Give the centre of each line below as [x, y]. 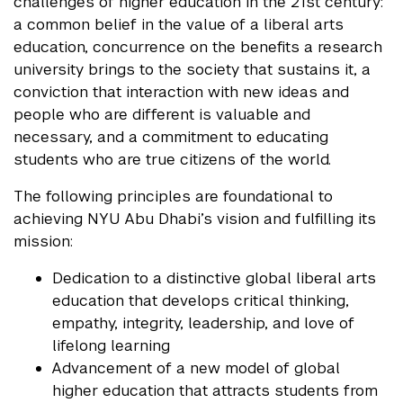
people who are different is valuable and [162, 115]
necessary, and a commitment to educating [171, 137]
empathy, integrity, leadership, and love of [204, 323]
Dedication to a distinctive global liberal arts [215, 278]
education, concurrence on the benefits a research [198, 47]
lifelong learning [112, 346]
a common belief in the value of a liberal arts [179, 25]
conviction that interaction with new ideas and [181, 92]
